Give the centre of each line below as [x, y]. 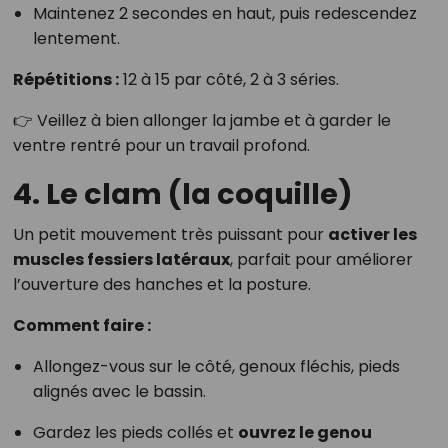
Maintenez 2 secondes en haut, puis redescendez [224, 14]
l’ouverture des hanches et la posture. [161, 285]
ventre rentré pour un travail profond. [161, 146]
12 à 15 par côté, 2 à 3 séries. [228, 80]
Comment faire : [81, 326]
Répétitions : [65, 80]
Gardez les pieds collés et [135, 433]
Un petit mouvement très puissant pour [170, 235]
